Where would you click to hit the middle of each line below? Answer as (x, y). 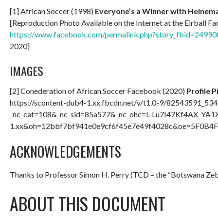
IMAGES (27, 71)
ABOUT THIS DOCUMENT (88, 203)
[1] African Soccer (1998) (52, 11)
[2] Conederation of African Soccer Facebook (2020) (98, 91)
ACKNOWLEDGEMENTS (65, 152)
